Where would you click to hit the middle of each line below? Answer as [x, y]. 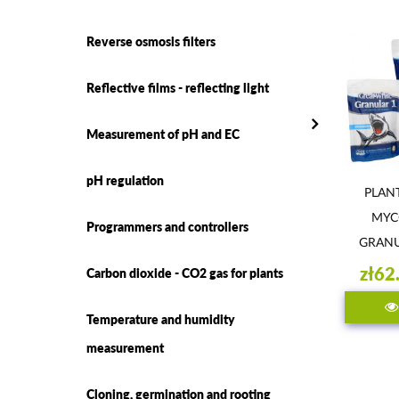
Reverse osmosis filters [151, 41]
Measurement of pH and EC [163, 134]
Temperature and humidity [161, 319]
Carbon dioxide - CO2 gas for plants [185, 273]
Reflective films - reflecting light [178, 87]
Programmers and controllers [167, 226]
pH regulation [125, 180]
